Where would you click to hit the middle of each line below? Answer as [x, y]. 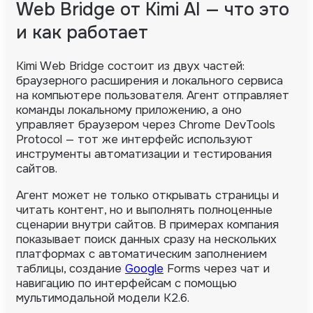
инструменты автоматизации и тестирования [144, 154]
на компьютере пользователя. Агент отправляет [153, 96]
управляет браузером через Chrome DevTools [146, 125]
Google [144, 269]
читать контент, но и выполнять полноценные [144, 210]
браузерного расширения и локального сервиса [150, 81]
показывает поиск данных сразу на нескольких [146, 240]
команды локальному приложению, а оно [129, 110]
